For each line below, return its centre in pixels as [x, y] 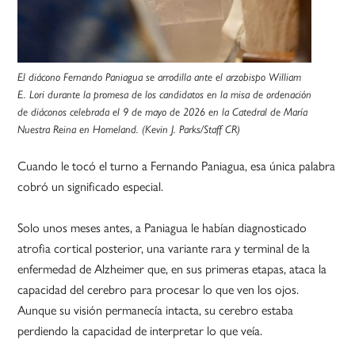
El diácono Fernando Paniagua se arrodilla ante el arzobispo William [160, 77]
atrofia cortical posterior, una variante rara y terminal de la [164, 248]
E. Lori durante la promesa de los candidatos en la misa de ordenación [165, 95]
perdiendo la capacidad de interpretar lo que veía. [140, 330]
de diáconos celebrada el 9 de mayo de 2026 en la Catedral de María [163, 112]
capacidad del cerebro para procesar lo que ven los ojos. [158, 289]
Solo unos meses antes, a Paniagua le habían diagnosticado [162, 227]
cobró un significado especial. [91, 186]
